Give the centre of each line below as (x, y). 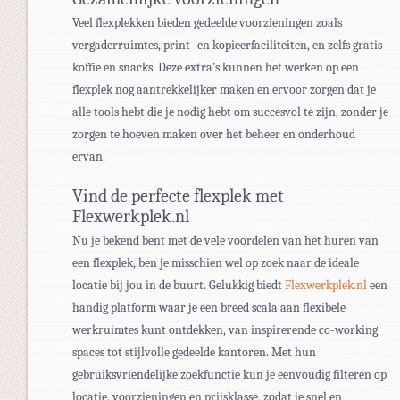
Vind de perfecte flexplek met (178, 196)
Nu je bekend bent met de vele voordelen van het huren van (225, 240)
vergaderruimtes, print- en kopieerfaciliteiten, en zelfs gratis (227, 45)
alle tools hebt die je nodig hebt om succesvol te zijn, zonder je (230, 112)
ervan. (89, 156)
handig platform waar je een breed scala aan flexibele (209, 307)
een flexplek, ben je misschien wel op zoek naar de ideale (216, 262)
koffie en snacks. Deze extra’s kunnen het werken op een (216, 67)
